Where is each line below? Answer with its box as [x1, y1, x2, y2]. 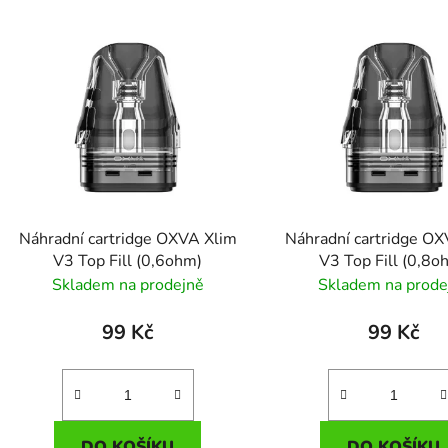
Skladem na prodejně [51, 273, 204, 296]
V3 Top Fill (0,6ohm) [53, 249, 203, 272]
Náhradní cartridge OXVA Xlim [18, 227, 237, 250]
